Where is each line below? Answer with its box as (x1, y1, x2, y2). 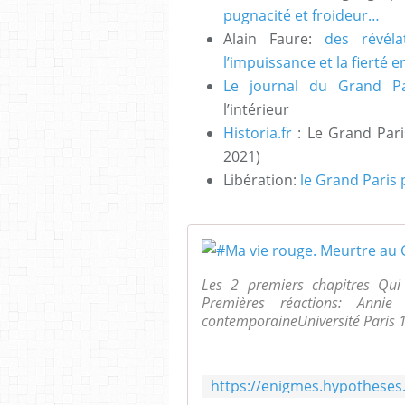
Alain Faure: (223, 28, 325, 49)
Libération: (223, 169, 300, 190)
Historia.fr (223, 122, 292, 143)
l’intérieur (223, 99, 289, 119)
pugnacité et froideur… (223, 5, 380, 25)
